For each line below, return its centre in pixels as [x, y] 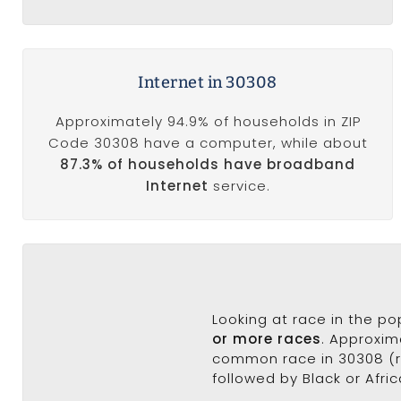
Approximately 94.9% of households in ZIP [208, 121]
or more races [267, 338]
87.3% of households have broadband [208, 164]
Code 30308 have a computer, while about [208, 143]
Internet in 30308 [208, 82]
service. [239, 186]
